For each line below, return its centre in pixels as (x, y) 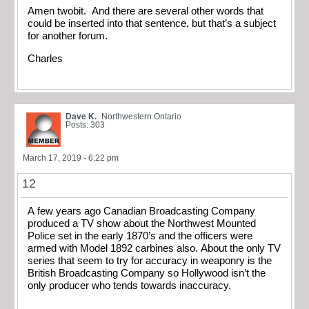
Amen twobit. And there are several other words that (146, 11)
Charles (45, 58)
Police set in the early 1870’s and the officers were (140, 236)
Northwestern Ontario (141, 117)
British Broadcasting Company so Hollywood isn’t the (147, 273)
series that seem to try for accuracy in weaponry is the (150, 261)
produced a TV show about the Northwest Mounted (142, 224)
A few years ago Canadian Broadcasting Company (141, 211)
